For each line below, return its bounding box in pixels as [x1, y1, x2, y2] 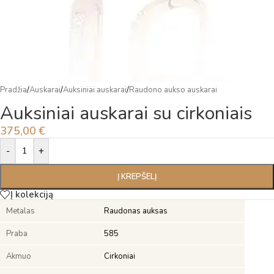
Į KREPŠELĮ [117, 171, 157, 182]
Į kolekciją [10, 188, 53, 201]
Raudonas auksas [104, 206, 168, 217]
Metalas [6, 206, 35, 217]
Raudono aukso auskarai [129, 84, 217, 95]
